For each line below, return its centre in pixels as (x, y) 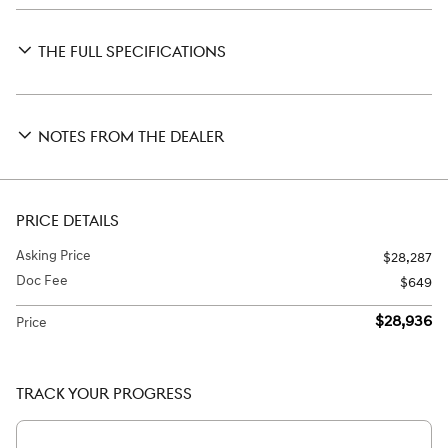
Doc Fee (42, 280)
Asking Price (53, 255)
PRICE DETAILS (67, 221)
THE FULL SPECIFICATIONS (132, 52)
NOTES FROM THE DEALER (131, 137)
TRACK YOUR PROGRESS (104, 394)
